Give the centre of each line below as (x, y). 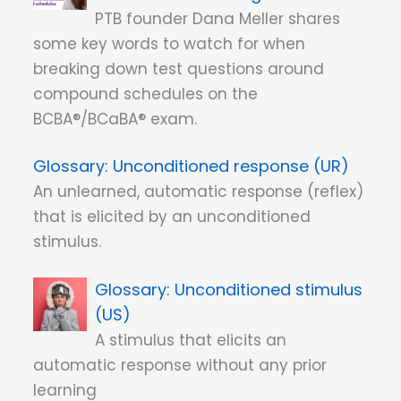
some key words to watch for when (169, 43)
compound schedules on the (145, 94)
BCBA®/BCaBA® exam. (115, 119)
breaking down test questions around (179, 68)
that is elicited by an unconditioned (172, 217)
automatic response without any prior (180, 365)
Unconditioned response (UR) (231, 166)
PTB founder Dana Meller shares (218, 18)
